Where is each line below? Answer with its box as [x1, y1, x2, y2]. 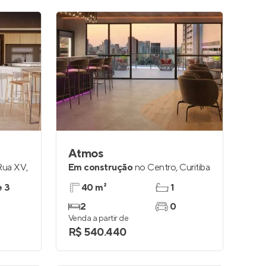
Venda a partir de [68, 213, 129, 224]
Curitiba [179, 161, 210, 173]
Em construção [68, 161, 133, 173]
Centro [147, 161, 176, 173]
